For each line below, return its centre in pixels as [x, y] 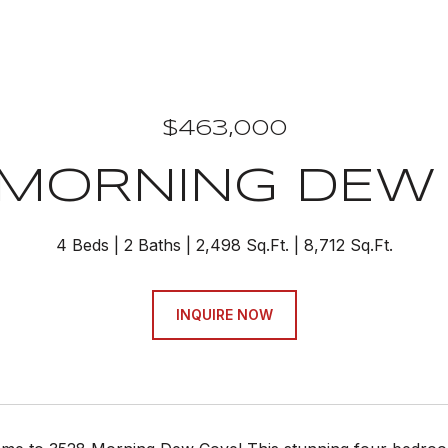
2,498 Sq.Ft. [242, 245]
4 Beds [82, 245]
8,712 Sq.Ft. [348, 245]
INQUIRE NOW [224, 314]
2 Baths [152, 245]
